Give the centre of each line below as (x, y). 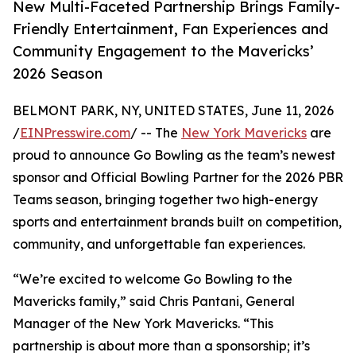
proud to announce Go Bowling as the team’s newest (174, 155)
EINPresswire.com (75, 133)
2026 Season (58, 74)
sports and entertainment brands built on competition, (177, 222)
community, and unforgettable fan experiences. (159, 244)
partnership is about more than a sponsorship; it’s (161, 346)
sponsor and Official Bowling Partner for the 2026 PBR (178, 178)
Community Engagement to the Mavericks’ (163, 51)
